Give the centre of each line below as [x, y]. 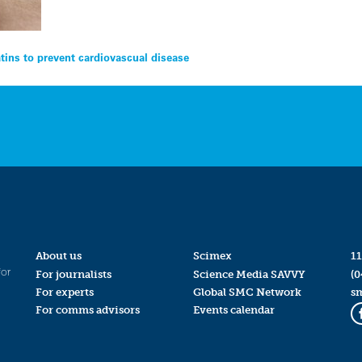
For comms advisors [87, 309]
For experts [64, 292]
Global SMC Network [247, 292]
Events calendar [234, 309]
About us [58, 256]
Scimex [212, 256]
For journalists [73, 274]
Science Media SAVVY [249, 274]
